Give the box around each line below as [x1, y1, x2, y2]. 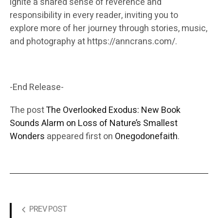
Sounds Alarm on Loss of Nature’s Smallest [10, 117, 178, 130]
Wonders [10, 130, 45, 144]
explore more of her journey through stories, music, [10, 22, 207, 36]
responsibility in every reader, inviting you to [10, 9, 178, 22]
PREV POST [29, 203, 67, 216]
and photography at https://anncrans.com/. [10, 35, 177, 49]
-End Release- [10, 81, 64, 94]
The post [10, 104, 46, 117]
